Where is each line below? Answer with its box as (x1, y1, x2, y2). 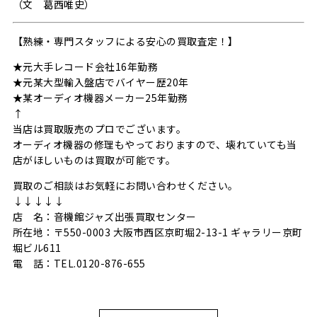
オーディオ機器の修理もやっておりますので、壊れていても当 (12, 137, 297, 152)
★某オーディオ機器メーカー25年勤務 (12, 91, 188, 105)
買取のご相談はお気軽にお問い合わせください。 (12, 178, 238, 193)
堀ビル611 (12, 241, 62, 255)
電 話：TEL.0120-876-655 (12, 256, 146, 271)
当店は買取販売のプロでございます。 (12, 122, 187, 137)
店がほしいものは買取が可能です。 (12, 153, 176, 168)
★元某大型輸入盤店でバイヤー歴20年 (12, 75, 189, 90)
